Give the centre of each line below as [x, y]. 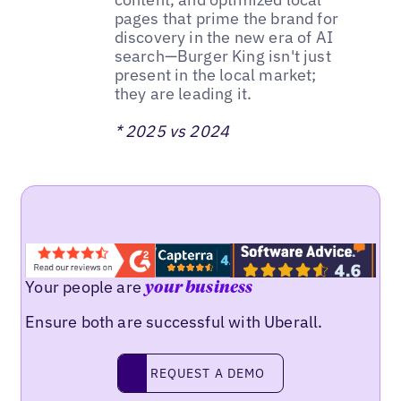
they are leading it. [183, 93]
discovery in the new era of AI [224, 37]
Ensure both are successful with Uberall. [174, 322]
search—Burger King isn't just [222, 55]
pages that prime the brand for [226, 18]
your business [199, 289]
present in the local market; [215, 74]
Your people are [85, 287]
